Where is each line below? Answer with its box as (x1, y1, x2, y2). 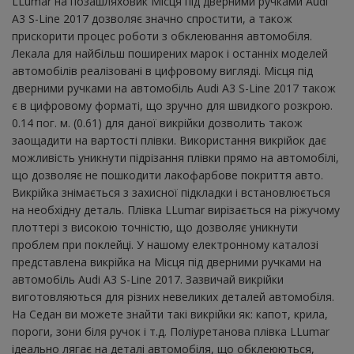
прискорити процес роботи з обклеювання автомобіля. (12, 28, 312, 44)
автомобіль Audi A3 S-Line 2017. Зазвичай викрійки (12, 272, 284, 288)
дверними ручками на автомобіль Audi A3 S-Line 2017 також (12, 81, 336, 96)
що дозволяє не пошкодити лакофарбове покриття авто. (12, 168, 323, 183)
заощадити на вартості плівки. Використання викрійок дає (12, 133, 326, 149)
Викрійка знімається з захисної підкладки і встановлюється (12, 185, 330, 201)
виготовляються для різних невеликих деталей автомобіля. (12, 289, 334, 305)
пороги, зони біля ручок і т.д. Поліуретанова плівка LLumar (12, 324, 330, 340)
